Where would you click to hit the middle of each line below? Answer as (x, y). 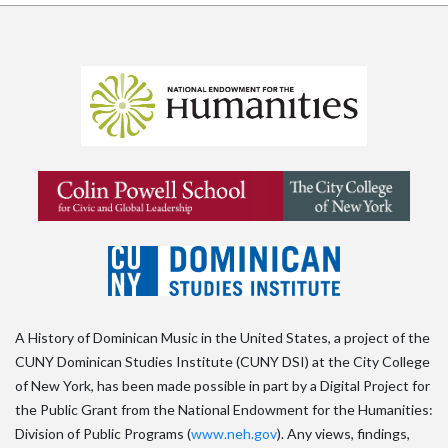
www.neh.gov (234, 434)
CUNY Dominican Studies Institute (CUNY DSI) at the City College (222, 362)
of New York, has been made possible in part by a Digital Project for (222, 386)
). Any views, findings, (343, 434)
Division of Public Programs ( (103, 434)
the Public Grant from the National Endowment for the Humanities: (224, 410)
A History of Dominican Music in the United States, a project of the (222, 338)
